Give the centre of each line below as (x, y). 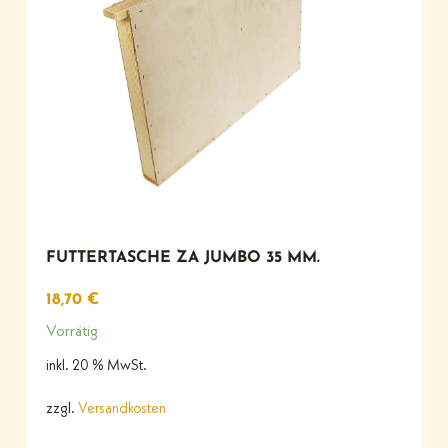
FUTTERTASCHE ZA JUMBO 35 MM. (183, 257)
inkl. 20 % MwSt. (96, 367)
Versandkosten (122, 410)
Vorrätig (72, 331)
